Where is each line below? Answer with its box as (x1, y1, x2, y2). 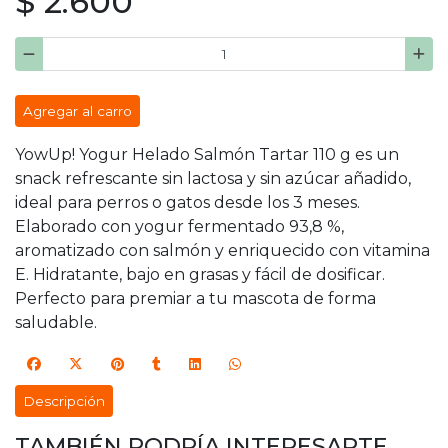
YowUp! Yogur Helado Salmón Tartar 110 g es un (15, 145, 399, 165)
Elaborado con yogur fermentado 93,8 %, (15, 217, 344, 237)
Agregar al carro (23, 103, 132, 120)
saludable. (15, 313, 97, 333)
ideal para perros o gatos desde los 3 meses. (15, 193, 360, 213)
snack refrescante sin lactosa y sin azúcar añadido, (15, 169, 411, 189)
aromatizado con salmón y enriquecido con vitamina (15, 241, 430, 261)
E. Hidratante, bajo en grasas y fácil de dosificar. (15, 265, 385, 285)
